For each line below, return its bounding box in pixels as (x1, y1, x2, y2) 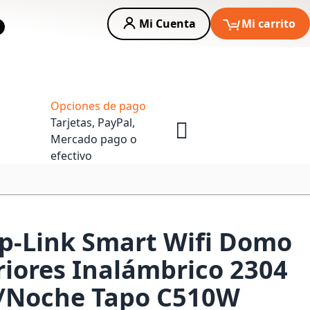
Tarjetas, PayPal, (51, 115, 135, 130)
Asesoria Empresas (190, 60, 298, 75)
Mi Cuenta (138, 16, 196, 31)
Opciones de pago (51, 98, 146, 113)
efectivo (51, 148, 92, 163)
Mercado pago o (51, 131, 137, 147)
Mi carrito (241, 16, 295, 31)
